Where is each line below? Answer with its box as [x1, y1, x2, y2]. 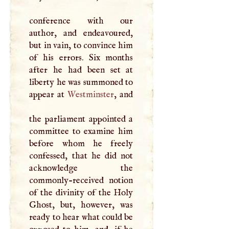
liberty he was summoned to [29, 76, 133, 88]
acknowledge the [29, 162, 133, 174]
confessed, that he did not [29, 150, 133, 162]
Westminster [67, 88, 114, 100]
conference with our [29, 15, 133, 27]
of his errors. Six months [29, 52, 133, 63]
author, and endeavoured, [29, 27, 133, 39]
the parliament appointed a [29, 113, 133, 125]
